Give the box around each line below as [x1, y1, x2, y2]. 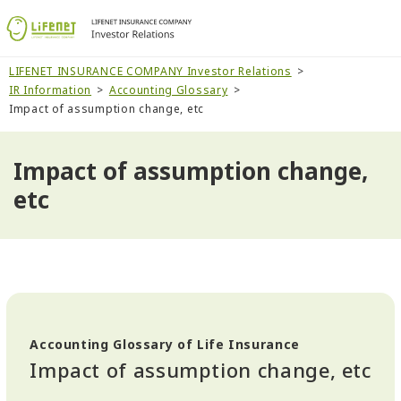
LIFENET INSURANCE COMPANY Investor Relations [9, 64, 292, 79]
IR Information [9, 82, 92, 98]
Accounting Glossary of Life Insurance [30, 336, 300, 353]
